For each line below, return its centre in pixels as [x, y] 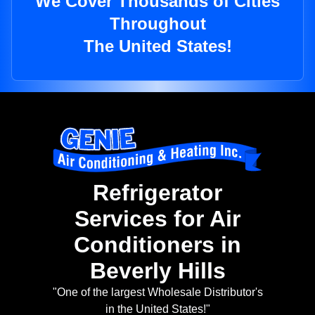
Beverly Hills [157, 271]
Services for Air [157, 219]
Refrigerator [157, 193]
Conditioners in [157, 245]
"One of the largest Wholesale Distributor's [157, 292]
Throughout [157, 24]
